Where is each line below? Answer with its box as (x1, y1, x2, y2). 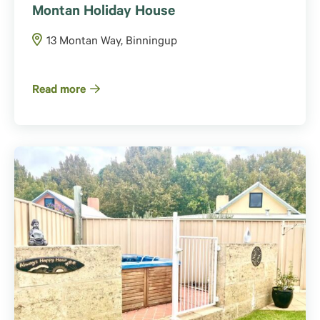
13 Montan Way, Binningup (46, 35, 177, 49)
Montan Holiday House (32, 4, 175, 21)
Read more (32, 84, 86, 97)
